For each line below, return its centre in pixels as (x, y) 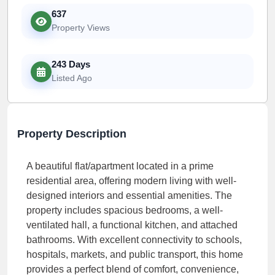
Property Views (81, 27)
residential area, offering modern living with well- (131, 181)
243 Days (71, 64)
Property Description (72, 134)
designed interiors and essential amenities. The (129, 196)
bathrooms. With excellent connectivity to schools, (134, 240)
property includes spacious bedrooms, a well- (125, 211)
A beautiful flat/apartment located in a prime (120, 166)
